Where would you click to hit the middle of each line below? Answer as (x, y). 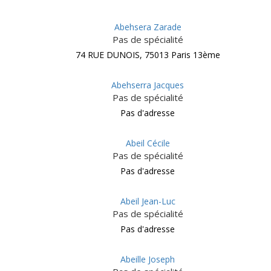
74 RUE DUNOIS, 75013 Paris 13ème (148, 55)
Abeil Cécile (148, 143)
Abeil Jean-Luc (148, 201)
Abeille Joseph (148, 259)
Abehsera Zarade (148, 27)
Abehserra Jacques (148, 85)
